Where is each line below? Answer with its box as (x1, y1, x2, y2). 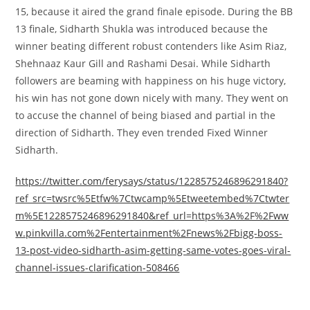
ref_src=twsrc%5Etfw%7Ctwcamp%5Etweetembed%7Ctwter (15, 192, 290, 206)
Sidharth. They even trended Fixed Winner (69, 126, 268, 140)
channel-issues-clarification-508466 (15, 261, 180, 275)
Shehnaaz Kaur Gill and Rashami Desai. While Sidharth (15, 57, 271, 71)
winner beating (15, 39, 89, 53)
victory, (250, 74, 286, 88)
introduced (157, 22, 209, 36)
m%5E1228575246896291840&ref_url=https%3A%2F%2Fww (15, 209, 289, 223)
